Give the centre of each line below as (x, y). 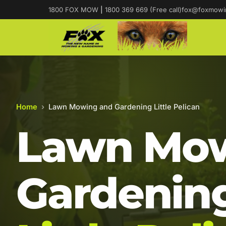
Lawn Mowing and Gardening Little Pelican (124, 107)
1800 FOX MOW (74, 10)
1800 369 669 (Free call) (142, 10)
